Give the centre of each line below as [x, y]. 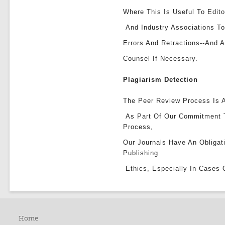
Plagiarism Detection [161, 80]
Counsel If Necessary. [161, 59]
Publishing [141, 153]
